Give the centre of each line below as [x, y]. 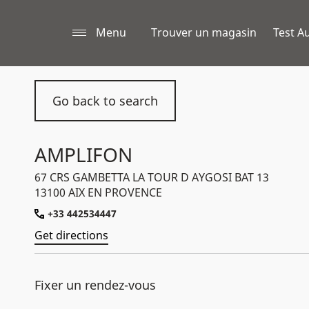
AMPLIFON [83, 154]
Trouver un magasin [204, 32]
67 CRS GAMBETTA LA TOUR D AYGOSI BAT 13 [152, 177]
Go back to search [105, 101]
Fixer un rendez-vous [95, 285]
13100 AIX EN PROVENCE [98, 192]
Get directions [71, 235]
